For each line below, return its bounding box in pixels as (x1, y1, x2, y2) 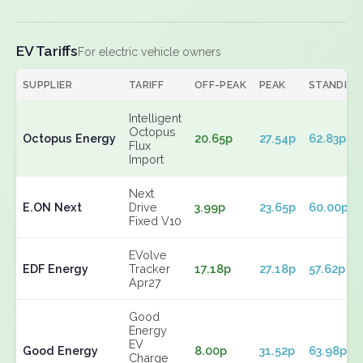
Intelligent (129, 111, 181, 125)
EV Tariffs (16, 42, 78, 59)
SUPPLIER (23, 79, 72, 91)
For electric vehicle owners (78, 45, 221, 58)
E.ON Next (23, 200, 82, 214)
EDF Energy (23, 262, 88, 275)
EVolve (129, 248, 167, 262)
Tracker (129, 262, 170, 275)
